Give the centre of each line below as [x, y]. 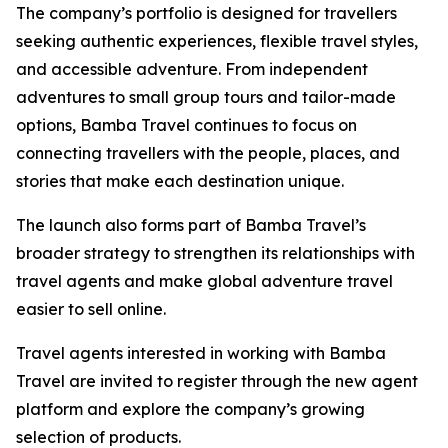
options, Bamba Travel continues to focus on [186, 125]
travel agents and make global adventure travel [204, 281]
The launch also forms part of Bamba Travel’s [191, 225]
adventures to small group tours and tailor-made [206, 97]
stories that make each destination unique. [180, 181]
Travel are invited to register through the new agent [217, 381]
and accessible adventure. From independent [192, 69]
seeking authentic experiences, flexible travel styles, [217, 41]
